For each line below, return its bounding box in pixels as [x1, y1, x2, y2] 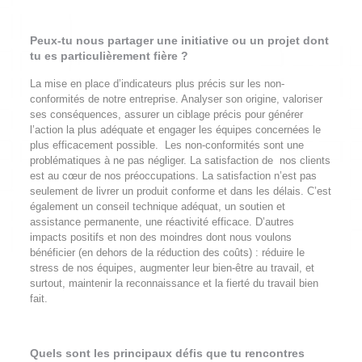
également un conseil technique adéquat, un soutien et [29, 200, 285, 213]
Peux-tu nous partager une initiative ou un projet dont [29, 34, 329, 47]
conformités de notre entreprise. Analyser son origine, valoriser [29, 93, 322, 105]
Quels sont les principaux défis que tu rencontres [29, 347, 305, 360]
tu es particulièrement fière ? [29, 49, 188, 62]
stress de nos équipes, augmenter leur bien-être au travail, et [29, 262, 314, 274]
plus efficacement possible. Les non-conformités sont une [29, 139, 304, 151]
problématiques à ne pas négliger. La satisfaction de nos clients [29, 154, 330, 166]
